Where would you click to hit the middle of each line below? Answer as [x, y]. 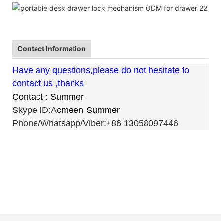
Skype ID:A [35, 110]
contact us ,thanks [48, 83]
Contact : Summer [49, 96]
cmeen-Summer [88, 110]
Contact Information [52, 48]
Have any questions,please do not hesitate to [101, 70]
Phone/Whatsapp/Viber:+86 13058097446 [95, 123]
